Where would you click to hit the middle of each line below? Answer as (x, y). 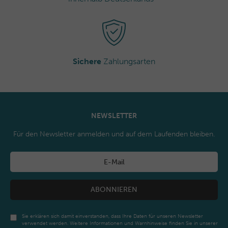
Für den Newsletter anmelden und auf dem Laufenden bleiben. (114, 134)
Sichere (87, 62)
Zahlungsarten (128, 62)
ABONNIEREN (114, 190)
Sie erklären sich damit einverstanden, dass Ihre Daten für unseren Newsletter (112, 217)
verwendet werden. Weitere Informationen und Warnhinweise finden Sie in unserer (120, 224)
